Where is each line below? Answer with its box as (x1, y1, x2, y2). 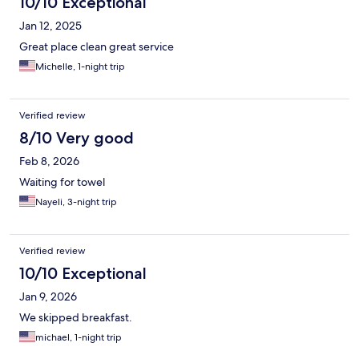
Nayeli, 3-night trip (35, 196, 117, 209)
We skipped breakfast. (19, 310, 132, 325)
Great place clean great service (19, 39, 174, 54)
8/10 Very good (19, 128, 134, 148)
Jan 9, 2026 (19, 289, 77, 305)
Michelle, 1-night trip (35, 60, 125, 74)
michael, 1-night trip (35, 331, 122, 345)
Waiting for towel (19, 175, 105, 190)
